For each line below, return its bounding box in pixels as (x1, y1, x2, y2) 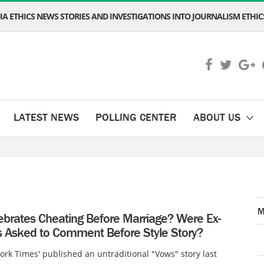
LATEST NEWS (14, 110, 79, 124)
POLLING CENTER (95, 110, 177, 124)
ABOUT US (193, 110, 240, 124)
